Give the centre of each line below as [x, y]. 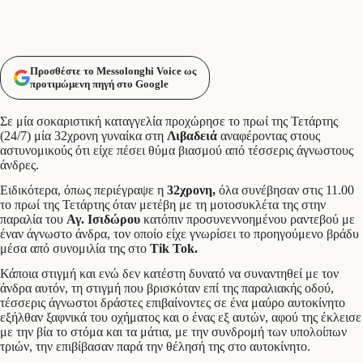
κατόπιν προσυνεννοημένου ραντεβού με [248, 220]
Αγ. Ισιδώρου [103, 220]
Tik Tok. [174, 249]
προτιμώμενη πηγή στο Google [99, 84]
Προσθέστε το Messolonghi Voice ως [113, 71]
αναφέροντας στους [269, 136]
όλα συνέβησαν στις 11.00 [285, 190]
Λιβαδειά [192, 136]
